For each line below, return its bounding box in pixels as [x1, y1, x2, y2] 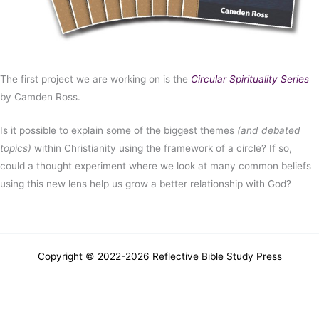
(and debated [237, 124, 300, 136]
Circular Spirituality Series [191, 73, 309, 85]
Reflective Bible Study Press [152, 251, 282, 262]
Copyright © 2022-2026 [37, 251, 150, 262]
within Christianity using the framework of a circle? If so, [31, 142, 292, 154]
